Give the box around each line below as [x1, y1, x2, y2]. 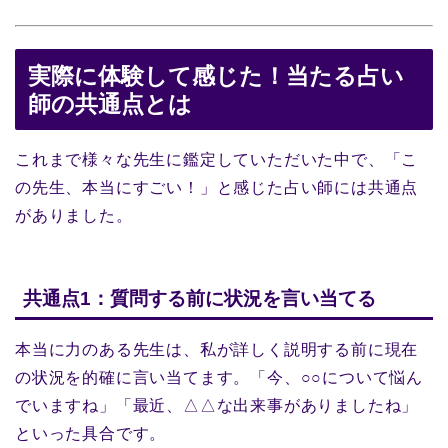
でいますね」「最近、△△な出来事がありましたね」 [15, 396, 419, 414]
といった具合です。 [15, 424, 167, 442]
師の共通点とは [28, 91, 192, 118]
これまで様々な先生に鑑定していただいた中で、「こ [15, 151, 419, 169]
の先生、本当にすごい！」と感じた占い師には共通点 [15, 179, 419, 197]
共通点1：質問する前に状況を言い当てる [23, 287, 376, 309]
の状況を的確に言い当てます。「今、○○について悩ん [15, 368, 423, 386]
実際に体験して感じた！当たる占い [28, 63, 404, 90]
